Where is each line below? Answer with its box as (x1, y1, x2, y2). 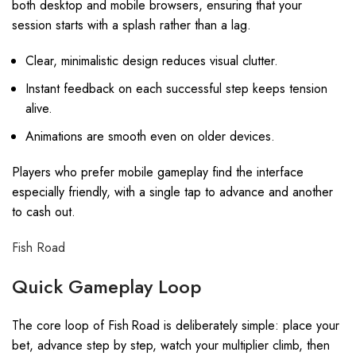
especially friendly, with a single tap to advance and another (12, 183, 333, 201)
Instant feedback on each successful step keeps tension (25, 79, 327, 98)
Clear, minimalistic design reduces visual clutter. (25, 52, 278, 70)
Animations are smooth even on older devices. (25, 127, 275, 145)
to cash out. (12, 203, 75, 221)
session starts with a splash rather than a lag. (12, 16, 251, 34)
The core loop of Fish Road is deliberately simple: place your (12, 316, 339, 335)
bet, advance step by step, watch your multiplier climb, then (12, 336, 330, 354)
